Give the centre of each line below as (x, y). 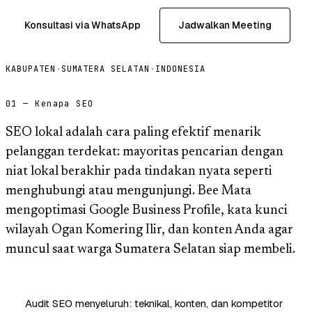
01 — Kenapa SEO (50, 103)
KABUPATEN (31, 69)
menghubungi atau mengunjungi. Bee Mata (128, 191)
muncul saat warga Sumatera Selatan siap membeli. (150, 249)
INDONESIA (180, 69)
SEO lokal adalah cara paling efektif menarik (133, 132)
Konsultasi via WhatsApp (83, 25)
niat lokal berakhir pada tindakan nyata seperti (139, 171)
